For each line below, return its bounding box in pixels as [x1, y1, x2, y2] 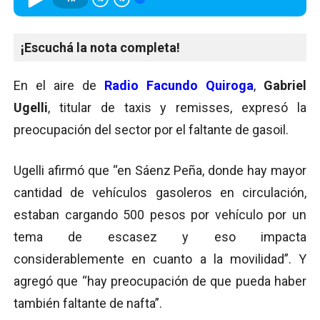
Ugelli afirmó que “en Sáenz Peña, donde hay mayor [14, 163, 306, 179]
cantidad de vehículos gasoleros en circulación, [14, 185, 306, 201]
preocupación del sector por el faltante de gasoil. [14, 122, 289, 138]
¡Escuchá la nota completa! [21, 40, 180, 56]
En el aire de [14, 78, 104, 94]
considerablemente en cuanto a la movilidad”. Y [14, 251, 306, 267]
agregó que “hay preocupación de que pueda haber [14, 274, 306, 289]
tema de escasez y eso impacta [14, 229, 306, 245]
